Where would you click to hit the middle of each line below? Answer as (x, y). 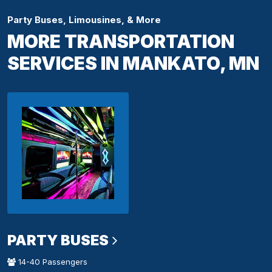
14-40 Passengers (52, 262)
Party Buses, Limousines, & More (84, 20)
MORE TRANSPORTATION (121, 42)
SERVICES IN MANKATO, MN (133, 63)
